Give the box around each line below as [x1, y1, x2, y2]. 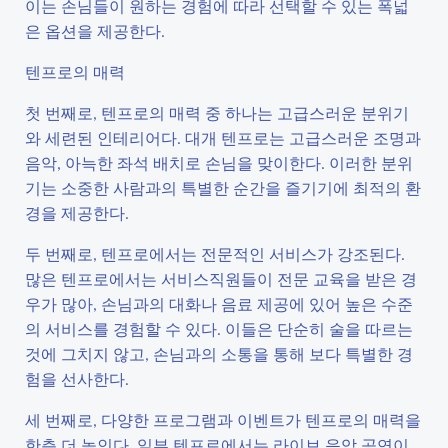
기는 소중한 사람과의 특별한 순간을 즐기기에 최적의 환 [25, 177, 421, 198]
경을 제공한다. [25, 202, 129, 223]
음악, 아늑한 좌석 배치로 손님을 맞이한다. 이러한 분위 [25, 152, 413, 173]
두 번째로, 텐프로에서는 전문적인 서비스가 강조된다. [25, 243, 405, 264]
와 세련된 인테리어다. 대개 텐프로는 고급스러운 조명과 [25, 127, 421, 148]
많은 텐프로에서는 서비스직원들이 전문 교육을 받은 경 [25, 268, 417, 289]
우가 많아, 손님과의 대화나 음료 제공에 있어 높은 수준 [25, 293, 413, 314]
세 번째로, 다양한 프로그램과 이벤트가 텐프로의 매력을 [25, 409, 421, 430]
